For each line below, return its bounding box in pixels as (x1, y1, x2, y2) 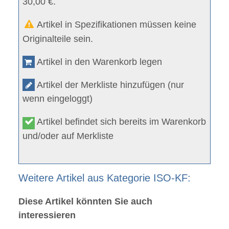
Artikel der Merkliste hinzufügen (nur (35, 79, 185, 90)
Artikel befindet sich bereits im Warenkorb (35, 116, 207, 127)
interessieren (18, 210, 76, 221)
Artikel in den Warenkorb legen (35, 57, 163, 67)
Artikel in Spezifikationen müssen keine (35, 19, 197, 30)
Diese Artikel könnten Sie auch (18, 196, 152, 207)
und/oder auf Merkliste (22, 130, 114, 141)
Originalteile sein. (22, 34, 94, 44)
